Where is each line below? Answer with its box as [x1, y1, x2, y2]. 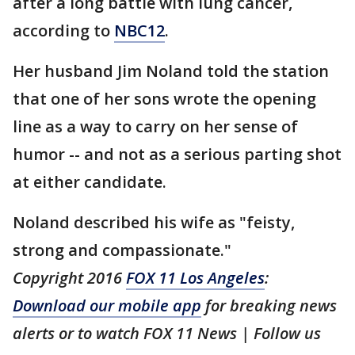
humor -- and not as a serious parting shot [13, 143, 342, 165]
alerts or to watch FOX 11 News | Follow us [13, 323, 321, 344]
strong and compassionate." [13, 239, 231, 261]
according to [13, 20, 114, 41]
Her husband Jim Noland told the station [13, 60, 329, 82]
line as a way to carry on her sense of [13, 116, 298, 137]
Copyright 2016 [13, 267, 126, 288]
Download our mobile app [13, 295, 201, 316]
